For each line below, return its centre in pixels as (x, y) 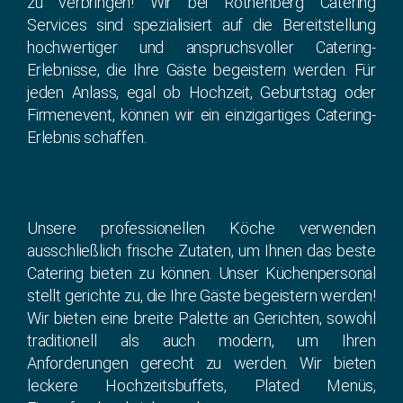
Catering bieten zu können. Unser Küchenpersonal (201, 273)
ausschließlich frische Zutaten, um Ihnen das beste (201, 251)
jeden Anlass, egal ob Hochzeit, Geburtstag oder (201, 93)
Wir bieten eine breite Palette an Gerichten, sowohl (201, 318)
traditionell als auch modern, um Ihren (201, 341)
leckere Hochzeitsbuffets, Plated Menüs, (201, 386)
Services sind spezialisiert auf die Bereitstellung (201, 25)
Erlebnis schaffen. (87, 138)
